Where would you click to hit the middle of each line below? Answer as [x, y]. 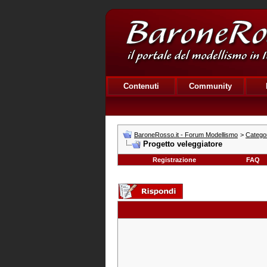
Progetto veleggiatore [183, 144]
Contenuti [141, 86]
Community [210, 86]
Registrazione [174, 160]
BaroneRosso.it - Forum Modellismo [186, 135]
